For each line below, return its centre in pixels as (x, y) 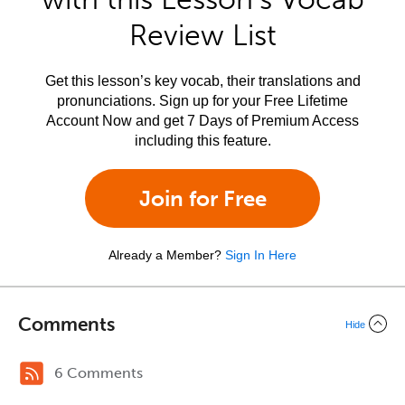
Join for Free (202, 198)
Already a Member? (165, 255)
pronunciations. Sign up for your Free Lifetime (202, 101)
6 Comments (99, 373)
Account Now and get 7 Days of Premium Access (202, 121)
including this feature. (202, 141)
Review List (202, 35)
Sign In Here (261, 255)
